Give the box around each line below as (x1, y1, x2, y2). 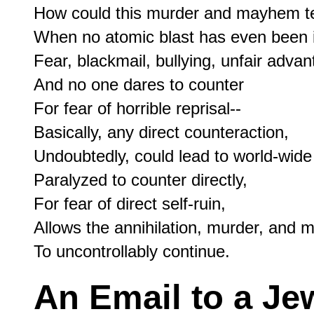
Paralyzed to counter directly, (34, 170, 247, 189)
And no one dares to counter (34, 74, 244, 94)
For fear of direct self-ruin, (34, 193, 226, 213)
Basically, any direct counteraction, (34, 122, 289, 142)
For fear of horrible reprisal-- (34, 98, 241, 118)
